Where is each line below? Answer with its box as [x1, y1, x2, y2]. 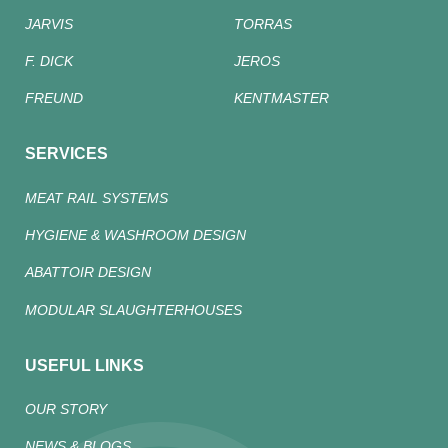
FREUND [25, 90, 83, 107]
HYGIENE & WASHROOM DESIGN [25, 226, 246, 243]
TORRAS [234, 15, 292, 32]
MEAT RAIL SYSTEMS [25, 189, 168, 206]
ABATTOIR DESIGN [25, 264, 151, 281]
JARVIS [25, 15, 73, 32]
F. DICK [25, 53, 73, 70]
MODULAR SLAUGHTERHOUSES [25, 301, 242, 318]
